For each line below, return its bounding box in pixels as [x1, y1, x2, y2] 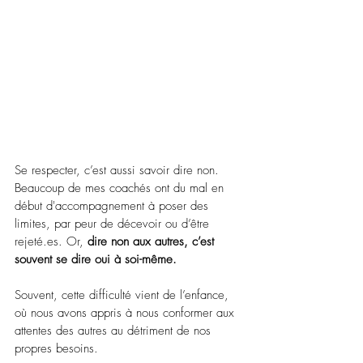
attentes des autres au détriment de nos [15, 322, 215, 339]
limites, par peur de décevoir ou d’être [15, 215, 213, 232]
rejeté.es [15, 233, 58, 250]
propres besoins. [15, 340, 98, 357]
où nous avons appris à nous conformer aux [15, 304, 238, 321]
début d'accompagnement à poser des [15, 197, 212, 214]
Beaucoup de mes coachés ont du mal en [15, 179, 228, 196]
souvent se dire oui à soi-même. [15, 250, 181, 267]
